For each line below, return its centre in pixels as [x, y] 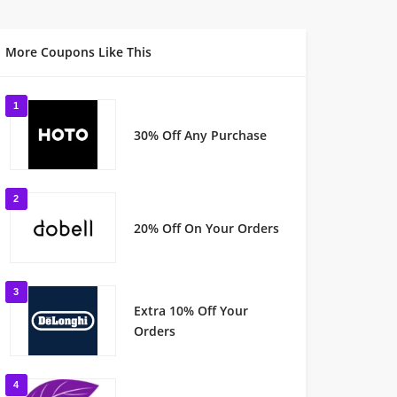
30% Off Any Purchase [200, 135]
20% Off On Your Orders [206, 228]
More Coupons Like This [78, 52]
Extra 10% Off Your [191, 311]
